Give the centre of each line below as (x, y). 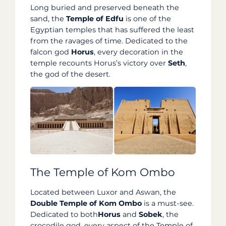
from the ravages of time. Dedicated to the (109, 41)
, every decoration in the (138, 52)
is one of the (147, 18)
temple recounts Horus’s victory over (99, 63)
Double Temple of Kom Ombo (86, 203)
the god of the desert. (70, 74)
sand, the (48, 18)
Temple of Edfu (95, 18)
